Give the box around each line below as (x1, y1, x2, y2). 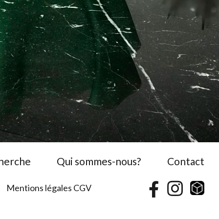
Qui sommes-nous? (57, 155, 141, 167)
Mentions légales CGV (6, 182, 92, 193)
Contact (167, 155, 204, 167)
